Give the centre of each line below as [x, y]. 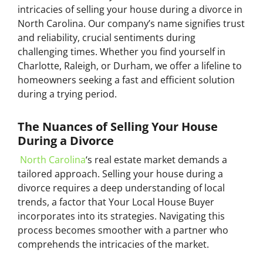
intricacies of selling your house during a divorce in [130, 9]
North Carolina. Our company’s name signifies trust [131, 23]
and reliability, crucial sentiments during [107, 37]
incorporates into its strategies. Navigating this [121, 216]
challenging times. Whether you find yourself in [122, 51]
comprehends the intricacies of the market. [113, 244]
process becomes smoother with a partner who [123, 230]
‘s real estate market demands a [156, 159]
